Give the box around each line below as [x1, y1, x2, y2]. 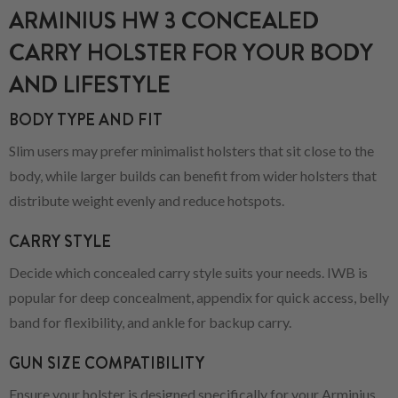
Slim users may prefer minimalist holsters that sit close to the [9, 141, 374, 159]
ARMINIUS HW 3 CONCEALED [9, 4, 319, 37]
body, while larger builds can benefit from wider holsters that [9, 166, 377, 184]
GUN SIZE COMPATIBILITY [9, 351, 204, 375]
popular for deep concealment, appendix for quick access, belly [9, 288, 389, 306]
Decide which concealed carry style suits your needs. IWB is [9, 263, 368, 281]
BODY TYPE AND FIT [9, 107, 163, 131]
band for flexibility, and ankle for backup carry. [9, 313, 291, 330]
